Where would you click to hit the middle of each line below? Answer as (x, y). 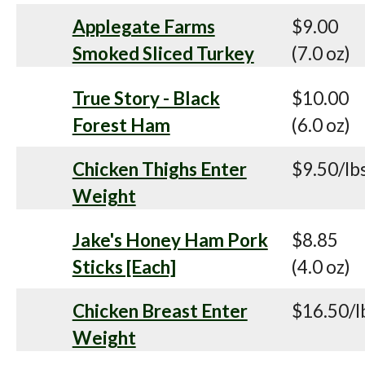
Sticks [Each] (124, 267)
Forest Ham (121, 125)
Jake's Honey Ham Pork (170, 240)
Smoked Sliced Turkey (163, 54)
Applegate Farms (143, 27)
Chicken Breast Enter (160, 311)
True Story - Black (146, 98)
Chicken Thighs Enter (159, 169)
